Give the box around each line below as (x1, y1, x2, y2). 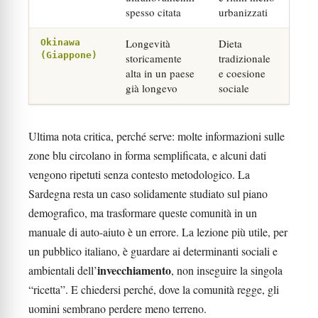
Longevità (126, 36, 170, 50)
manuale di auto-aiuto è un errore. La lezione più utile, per (28, 224, 287, 239)
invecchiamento (97, 262, 171, 278)
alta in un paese (126, 66, 194, 80)
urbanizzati (219, 5, 268, 19)
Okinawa (40, 37, 80, 48)
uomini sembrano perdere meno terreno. (28, 301, 207, 316)
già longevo (126, 81, 177, 95)
